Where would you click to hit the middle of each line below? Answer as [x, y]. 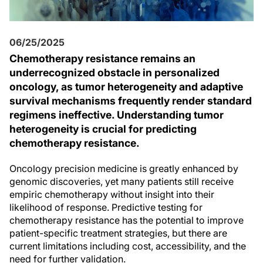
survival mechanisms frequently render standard [131, 101]
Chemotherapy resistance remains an [102, 58]
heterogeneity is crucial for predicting [103, 129]
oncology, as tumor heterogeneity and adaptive [126, 87]
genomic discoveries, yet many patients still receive [122, 181]
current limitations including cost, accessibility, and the [128, 246]
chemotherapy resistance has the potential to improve [127, 220]
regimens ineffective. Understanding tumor [117, 115]
